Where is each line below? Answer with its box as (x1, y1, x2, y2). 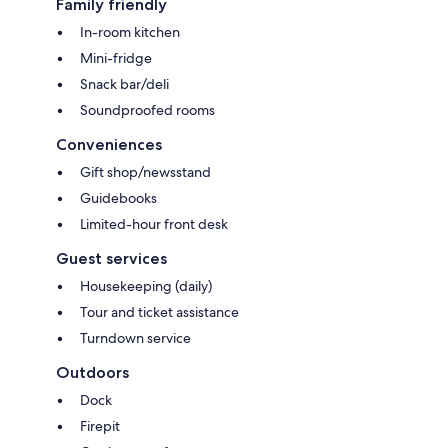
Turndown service (80, 328, 191, 347)
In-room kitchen (80, 22, 180, 41)
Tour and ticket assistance (80, 302, 239, 321)
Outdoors (56, 362, 129, 382)
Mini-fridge (80, 48, 152, 67)
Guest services (56, 248, 167, 268)
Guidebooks (80, 188, 157, 207)
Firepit (80, 416, 120, 435)
